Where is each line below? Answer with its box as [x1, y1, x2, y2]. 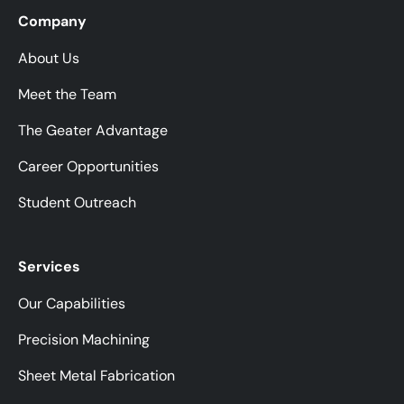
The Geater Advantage [18, 120, 168, 140]
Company [18, 11, 87, 31]
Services [18, 256, 80, 276]
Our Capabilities [18, 293, 125, 313]
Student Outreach [18, 192, 136, 212]
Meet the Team [18, 84, 116, 104]
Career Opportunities [18, 156, 159, 176]
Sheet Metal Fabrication [18, 365, 175, 385]
